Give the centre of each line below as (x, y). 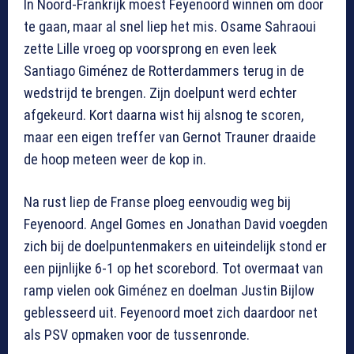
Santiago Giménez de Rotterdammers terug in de (164, 70)
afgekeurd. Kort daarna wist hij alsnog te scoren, (164, 115)
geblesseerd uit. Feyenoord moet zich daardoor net (171, 312)
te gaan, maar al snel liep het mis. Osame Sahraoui (170, 26)
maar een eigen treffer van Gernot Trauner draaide (170, 137)
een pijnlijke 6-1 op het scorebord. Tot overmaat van (173, 268)
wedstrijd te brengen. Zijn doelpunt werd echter (160, 92)
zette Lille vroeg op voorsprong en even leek (150, 48)
